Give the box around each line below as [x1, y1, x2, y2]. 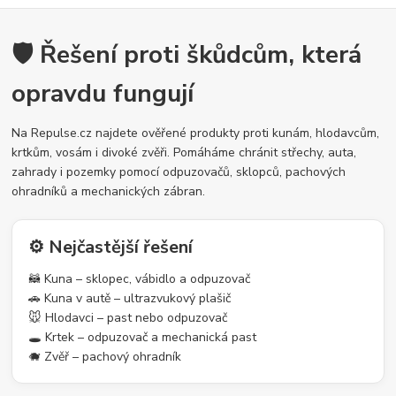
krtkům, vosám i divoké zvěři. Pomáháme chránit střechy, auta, [11, 144, 357, 162]
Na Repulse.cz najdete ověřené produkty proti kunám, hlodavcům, [11, 125, 380, 142]
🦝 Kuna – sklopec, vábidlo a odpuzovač [28, 270, 251, 288]
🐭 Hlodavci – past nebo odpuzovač [28, 309, 228, 327]
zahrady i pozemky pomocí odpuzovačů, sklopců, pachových [11, 164, 346, 181]
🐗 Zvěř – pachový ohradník [28, 348, 182, 366]
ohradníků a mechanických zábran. [11, 183, 206, 201]
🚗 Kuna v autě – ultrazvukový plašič [28, 290, 232, 308]
